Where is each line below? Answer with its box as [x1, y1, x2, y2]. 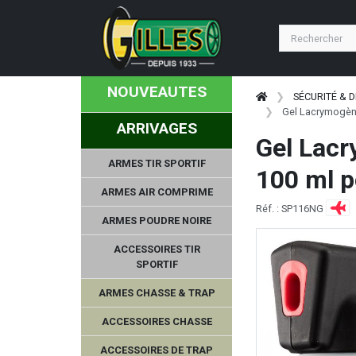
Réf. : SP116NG [256, 202, 326, 215]
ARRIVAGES [116, 118, 197, 137]
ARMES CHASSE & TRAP [98, 286, 215, 299]
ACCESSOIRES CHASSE [101, 315, 212, 327]
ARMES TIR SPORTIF [107, 157, 206, 169]
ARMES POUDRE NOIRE [102, 214, 211, 226]
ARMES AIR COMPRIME [100, 185, 213, 198]
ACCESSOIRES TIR [113, 242, 200, 255]
